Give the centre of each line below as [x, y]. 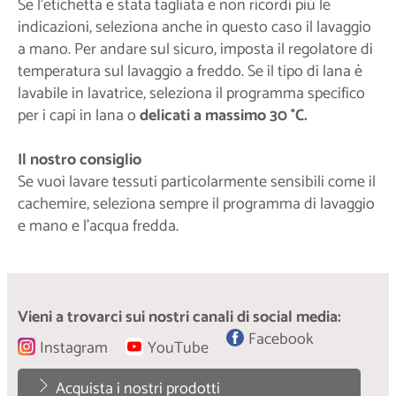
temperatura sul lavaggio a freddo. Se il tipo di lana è [190, 72]
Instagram [74, 349]
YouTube [178, 349]
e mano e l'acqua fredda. [98, 227]
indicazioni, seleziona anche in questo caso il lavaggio [194, 28]
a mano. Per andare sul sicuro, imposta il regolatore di [195, 50]
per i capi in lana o [79, 116]
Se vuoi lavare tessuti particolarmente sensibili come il [197, 183]
